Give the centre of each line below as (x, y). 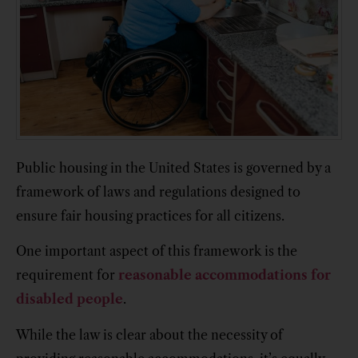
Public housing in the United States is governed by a (173, 167)
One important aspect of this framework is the (157, 251)
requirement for (67, 275)
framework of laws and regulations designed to (158, 191)
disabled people (70, 299)
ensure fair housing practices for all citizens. (152, 215)
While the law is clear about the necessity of (149, 334)
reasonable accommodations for (225, 275)
